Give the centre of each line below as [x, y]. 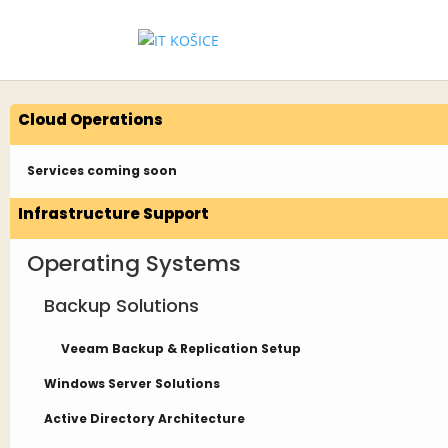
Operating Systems [134, 263]
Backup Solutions [121, 305]
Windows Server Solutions [132, 383]
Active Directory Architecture [144, 418]
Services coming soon [102, 170]
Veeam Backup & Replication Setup [181, 348]
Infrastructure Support [113, 213]
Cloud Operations [90, 119]
